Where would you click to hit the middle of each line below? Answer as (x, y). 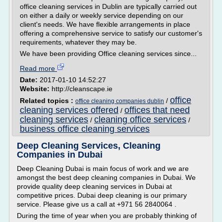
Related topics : (48, 101)
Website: (36, 89)
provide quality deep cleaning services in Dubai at (94, 186)
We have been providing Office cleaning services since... (108, 54)
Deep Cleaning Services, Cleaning (89, 146)
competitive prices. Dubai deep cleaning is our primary (102, 195)
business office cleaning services (85, 129)
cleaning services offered (69, 110)
